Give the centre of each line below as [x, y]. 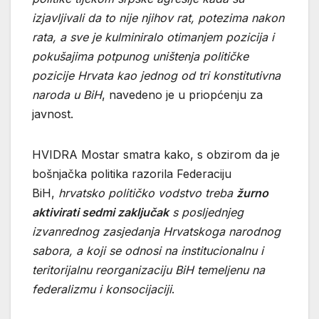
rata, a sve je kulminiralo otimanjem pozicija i [153, 37]
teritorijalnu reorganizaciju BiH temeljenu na [148, 270]
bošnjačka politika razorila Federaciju [132, 174]
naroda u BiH [67, 95]
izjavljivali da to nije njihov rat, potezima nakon [158, 18]
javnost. [53, 114]
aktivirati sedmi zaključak [100, 213]
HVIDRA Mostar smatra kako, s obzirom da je [156, 155]
